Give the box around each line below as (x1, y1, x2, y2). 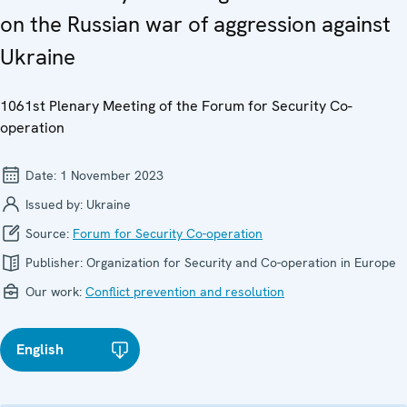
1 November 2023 (60, 166, 164, 184)
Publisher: (22, 253, 86, 271)
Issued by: (22, 195, 86, 213)
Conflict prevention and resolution (85, 283, 284, 300)
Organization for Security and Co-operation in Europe (86, 253, 396, 271)
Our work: (22, 283, 85, 300)
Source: (22, 224, 73, 242)
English (16, 339, 64, 359)
